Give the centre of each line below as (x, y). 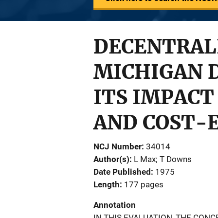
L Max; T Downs (163, 159)
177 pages (144, 184)
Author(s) (111, 159)
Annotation (115, 205)
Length (107, 184)
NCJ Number (118, 146)
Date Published (122, 172)
